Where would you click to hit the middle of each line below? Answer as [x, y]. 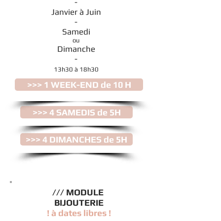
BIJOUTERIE [79, 203]
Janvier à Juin [76, 12]
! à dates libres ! [79, 213]
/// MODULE [79, 192]
